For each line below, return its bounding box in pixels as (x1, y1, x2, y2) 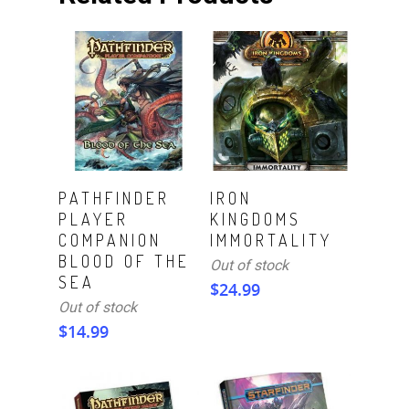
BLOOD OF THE (58, 251, 190, 272)
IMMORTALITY (210, 230, 333, 251)
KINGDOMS (210, 209, 302, 230)
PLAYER (58, 209, 129, 230)
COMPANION (58, 230, 162, 251)
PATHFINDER (58, 188, 170, 209)
